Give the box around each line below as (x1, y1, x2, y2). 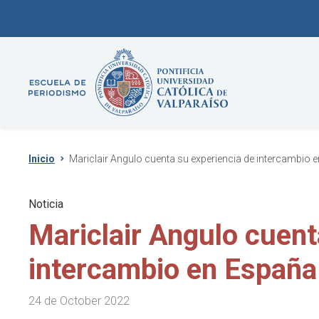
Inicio (28, 152, 55, 164)
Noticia (28, 197, 63, 211)
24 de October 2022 (28, 293, 130, 308)
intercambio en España (28, 252, 317, 286)
